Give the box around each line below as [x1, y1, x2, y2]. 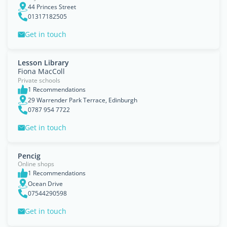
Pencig [18, 151, 41, 161]
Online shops [18, 160, 54, 168]
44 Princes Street [28, 2, 76, 11]
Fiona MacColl [18, 66, 65, 76]
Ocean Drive [28, 179, 63, 188]
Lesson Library [18, 58, 69, 67]
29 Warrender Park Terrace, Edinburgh [28, 95, 137, 104]
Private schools [18, 76, 60, 85]
